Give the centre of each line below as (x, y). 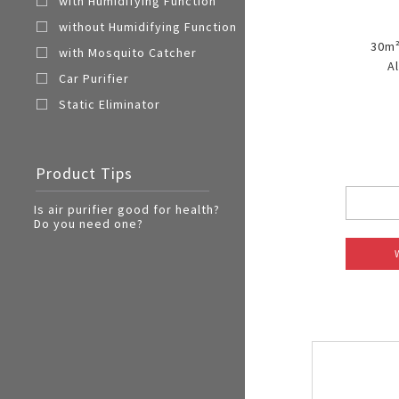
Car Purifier (94, 78)
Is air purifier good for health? (127, 209)
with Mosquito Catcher (128, 52)
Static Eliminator (110, 105)
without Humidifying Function (148, 26)
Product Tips (84, 173)
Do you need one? (89, 223)
